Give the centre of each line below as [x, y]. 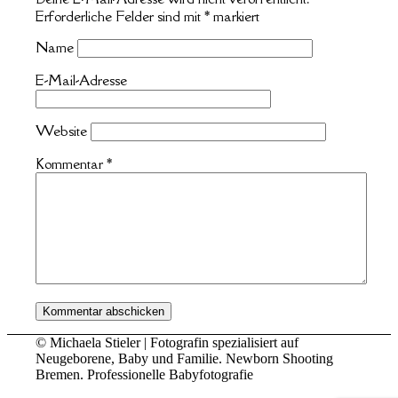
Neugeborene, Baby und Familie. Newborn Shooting [185, 359]
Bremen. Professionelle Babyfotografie [145, 375]
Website [62, 131]
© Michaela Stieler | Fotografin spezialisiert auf [167, 343]
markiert [235, 16]
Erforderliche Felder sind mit [120, 16]
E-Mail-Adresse [82, 80]
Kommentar [72, 164]
